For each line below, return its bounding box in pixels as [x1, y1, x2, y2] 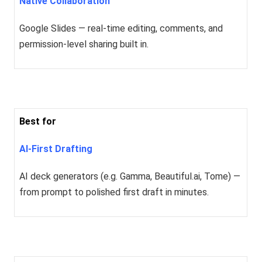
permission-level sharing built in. [19, 39, 149, 50]
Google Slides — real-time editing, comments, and [19, 23, 223, 35]
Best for [19, 116, 57, 127]
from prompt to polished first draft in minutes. [19, 187, 209, 198]
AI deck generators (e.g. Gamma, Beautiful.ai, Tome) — [19, 171, 241, 182]
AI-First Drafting [19, 143, 93, 155]
